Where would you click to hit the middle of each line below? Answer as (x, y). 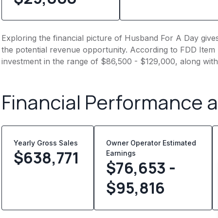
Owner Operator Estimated (151, 143)
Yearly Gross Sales (48, 143)
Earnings (121, 153)
